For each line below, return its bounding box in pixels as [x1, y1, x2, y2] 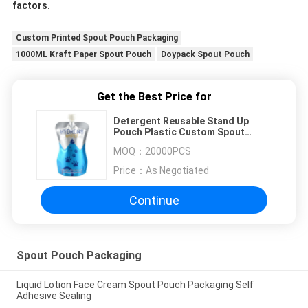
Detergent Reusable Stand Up [113, 115, 249, 127]
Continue [129, 192, 179, 208]
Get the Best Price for [96, 90, 212, 104]
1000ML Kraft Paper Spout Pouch [15, 49, 151, 59]
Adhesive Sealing [16, 290, 91, 302]
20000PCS [145, 146, 191, 157]
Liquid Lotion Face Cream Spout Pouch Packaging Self [16, 279, 254, 291]
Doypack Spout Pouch [160, 49, 250, 59]
